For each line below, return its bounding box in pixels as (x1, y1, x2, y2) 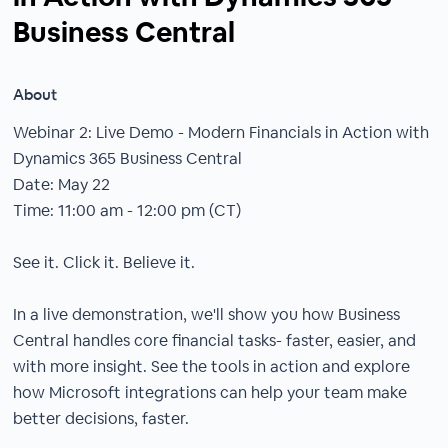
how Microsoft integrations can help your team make (13, 382, 408, 403)
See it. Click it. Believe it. (13, 252, 196, 273)
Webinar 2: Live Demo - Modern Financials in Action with (13, 122, 430, 143)
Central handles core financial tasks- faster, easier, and (13, 330, 417, 351)
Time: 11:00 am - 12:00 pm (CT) (13, 200, 242, 221)
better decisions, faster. (13, 408, 190, 429)
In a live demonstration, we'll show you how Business (13, 304, 401, 325)
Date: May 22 (13, 174, 111, 195)
